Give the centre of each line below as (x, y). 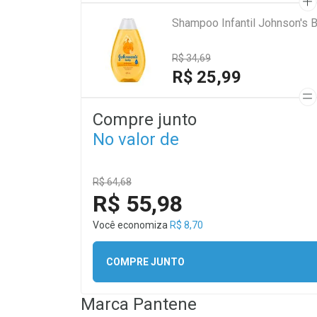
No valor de (136, 139)
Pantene (165, 304)
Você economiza (131, 225)
